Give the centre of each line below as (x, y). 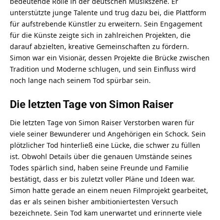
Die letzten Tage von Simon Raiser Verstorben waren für (102, 122)
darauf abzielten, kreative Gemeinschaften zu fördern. (99, 46)
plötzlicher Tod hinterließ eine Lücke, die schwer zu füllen (105, 145)
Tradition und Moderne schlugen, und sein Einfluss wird (103, 69)
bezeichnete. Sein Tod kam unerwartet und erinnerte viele (106, 213)
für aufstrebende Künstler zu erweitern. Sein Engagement (106, 24)
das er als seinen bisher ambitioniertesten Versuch (94, 201)
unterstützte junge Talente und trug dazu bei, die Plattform (108, 12)
